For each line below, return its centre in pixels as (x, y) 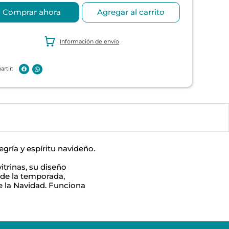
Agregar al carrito (131, 12)
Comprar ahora (31, 12)
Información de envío (89, 41)
